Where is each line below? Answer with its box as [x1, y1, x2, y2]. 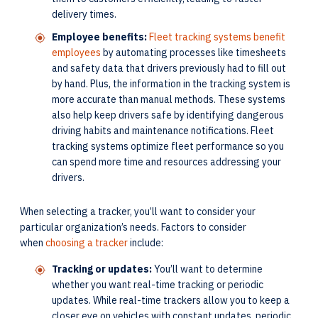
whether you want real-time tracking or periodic [52, 278, 263, 291]
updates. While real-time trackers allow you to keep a [52, 294, 290, 307]
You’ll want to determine [154, 263, 263, 275]
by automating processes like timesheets [101, 46, 286, 59]
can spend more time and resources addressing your [52, 155, 281, 168]
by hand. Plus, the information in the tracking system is [52, 77, 290, 90]
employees [52, 46, 101, 59]
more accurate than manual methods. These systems [52, 93, 285, 106]
